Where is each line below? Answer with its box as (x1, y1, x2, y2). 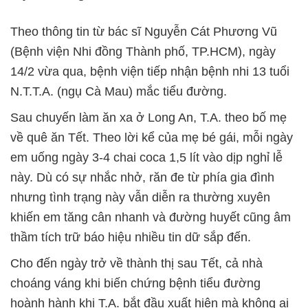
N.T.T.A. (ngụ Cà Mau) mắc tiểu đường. (10, 85, 227, 99)
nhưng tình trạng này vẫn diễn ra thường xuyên (10, 190, 270, 205)
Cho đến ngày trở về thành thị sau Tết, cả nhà (10, 256, 263, 271)
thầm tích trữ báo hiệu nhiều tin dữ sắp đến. (10, 230, 251, 245)
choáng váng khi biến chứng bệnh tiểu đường (10, 276, 261, 291)
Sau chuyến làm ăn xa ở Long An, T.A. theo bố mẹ (10, 111, 287, 125)
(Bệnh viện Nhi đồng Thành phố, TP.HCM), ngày (10, 45, 276, 59)
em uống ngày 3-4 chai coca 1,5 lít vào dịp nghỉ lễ (10, 151, 283, 165)
